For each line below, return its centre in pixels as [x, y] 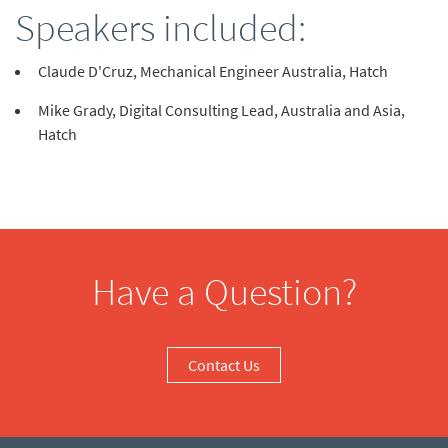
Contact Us [224, 365]
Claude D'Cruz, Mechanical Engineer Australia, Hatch [213, 71]
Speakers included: [160, 28]
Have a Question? [224, 292]
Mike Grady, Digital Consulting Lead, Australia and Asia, [221, 110]
